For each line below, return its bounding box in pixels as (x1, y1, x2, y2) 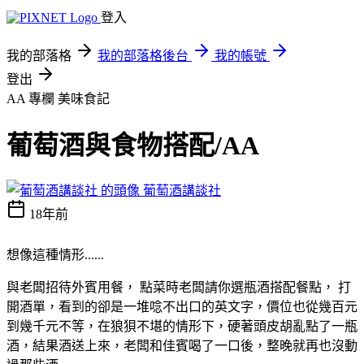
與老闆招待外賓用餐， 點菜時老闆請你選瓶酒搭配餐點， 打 (6, 279, 351, 294)
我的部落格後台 (97, 49, 188, 63)
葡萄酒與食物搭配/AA (6, 131, 259, 161)
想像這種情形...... (6, 247, 104, 262)
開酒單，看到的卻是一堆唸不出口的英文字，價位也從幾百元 (6, 299, 357, 314)
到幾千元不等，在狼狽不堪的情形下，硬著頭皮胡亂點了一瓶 (6, 318, 357, 333)
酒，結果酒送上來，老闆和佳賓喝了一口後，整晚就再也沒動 (6, 338, 357, 353)
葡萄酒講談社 (143, 183, 221, 197)
